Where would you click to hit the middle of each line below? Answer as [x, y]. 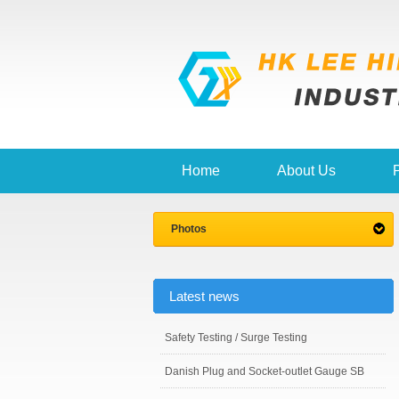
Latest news [204, 296]
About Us [306, 171]
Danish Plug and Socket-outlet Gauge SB [265, 371]
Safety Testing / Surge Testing [236, 338]
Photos [189, 229]
